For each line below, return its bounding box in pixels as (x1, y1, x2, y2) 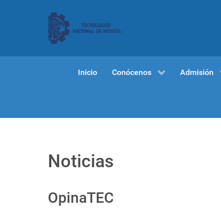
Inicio (77, 67, 97, 77)
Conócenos (111, 67, 151, 77)
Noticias (48, 151, 114, 172)
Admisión (180, 67, 214, 77)
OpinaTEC (48, 189, 114, 207)
